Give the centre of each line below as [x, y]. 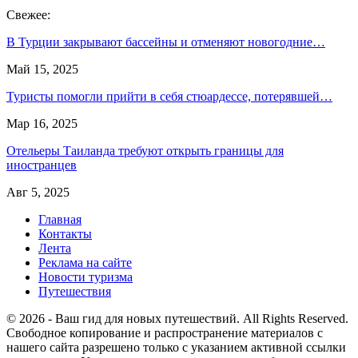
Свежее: [28, 15]
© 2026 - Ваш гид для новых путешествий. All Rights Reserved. [177, 319]
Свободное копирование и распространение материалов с [165, 333]
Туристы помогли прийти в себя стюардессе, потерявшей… [169, 97]
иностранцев [42, 165]
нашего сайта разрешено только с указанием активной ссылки [176, 348]
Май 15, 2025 [42, 70]
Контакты [65, 234]
